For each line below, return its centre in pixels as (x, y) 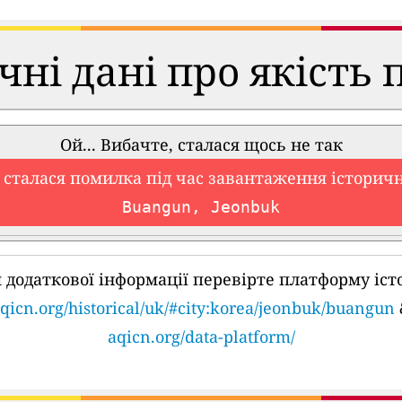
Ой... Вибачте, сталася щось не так (201, 145)
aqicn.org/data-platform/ (201, 337)
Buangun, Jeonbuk (201, 207)
